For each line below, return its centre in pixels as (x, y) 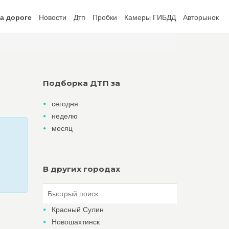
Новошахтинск (75, 222)
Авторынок (201, 17)
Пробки (105, 17)
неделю (64, 116)
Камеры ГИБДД (150, 17)
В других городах (81, 169)
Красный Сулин (77, 210)
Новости (53, 17)
